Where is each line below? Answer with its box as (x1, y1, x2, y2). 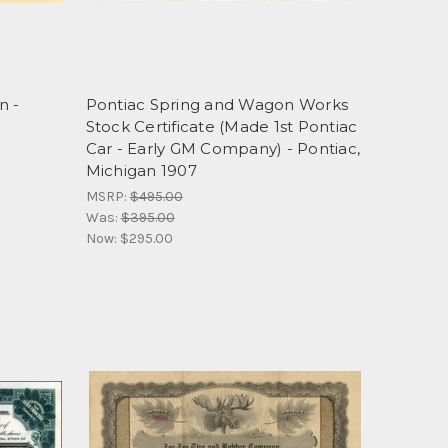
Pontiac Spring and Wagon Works (85, 94, 349, 114)
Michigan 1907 (85, 160, 197, 180)
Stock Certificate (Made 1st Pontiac (85, 116, 358, 136)
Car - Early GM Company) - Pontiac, (85, 138, 361, 158)
